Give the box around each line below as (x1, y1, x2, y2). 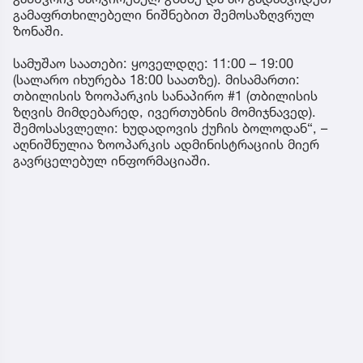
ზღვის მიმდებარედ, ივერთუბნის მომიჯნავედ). (13, 104, 316, 121)
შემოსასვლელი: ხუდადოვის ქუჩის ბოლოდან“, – (13, 120, 327, 137)
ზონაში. (13, 23, 64, 40)
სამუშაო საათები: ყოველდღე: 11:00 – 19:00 (13, 55, 293, 72)
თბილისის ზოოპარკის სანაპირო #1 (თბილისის (13, 88, 318, 105)
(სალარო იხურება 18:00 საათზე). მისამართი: (13, 71, 300, 88)
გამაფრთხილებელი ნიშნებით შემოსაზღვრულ (13, 6, 314, 23)
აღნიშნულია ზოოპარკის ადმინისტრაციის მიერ (13, 136, 319, 153)
